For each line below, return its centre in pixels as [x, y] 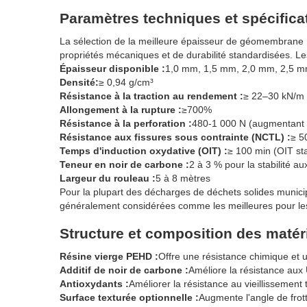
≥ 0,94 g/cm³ [126, 83]
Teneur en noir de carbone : [124, 165]
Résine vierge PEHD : [109, 257]
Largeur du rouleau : [108, 179]
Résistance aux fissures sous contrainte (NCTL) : [175, 137]
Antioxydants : [94, 284]
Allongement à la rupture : [121, 110]
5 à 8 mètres [183, 179]
